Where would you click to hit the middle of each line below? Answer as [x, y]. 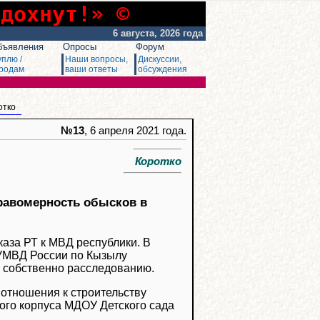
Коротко [152, 161]
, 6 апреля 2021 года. [135, 131]
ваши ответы [91, 69]
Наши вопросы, [96, 59]
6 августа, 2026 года [159, 33]
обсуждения [162, 69]
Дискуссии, [160, 59]
